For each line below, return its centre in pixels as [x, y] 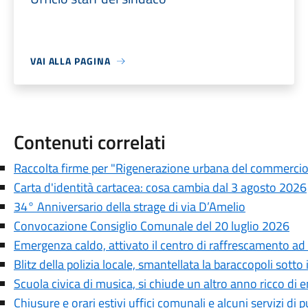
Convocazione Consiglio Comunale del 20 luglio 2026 [151, 226]
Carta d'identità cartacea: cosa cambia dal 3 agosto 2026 [160, 187]
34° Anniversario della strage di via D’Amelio [129, 207]
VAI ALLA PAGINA [70, 61]
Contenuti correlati [89, 142]
